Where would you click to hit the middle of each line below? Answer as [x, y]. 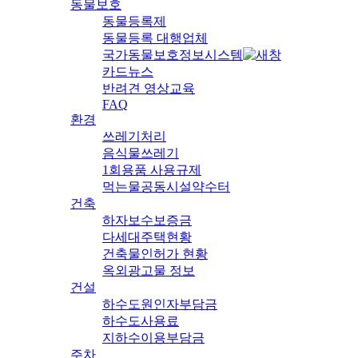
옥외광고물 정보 [149, 270]
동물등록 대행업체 [155, 38]
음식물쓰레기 [141, 153]
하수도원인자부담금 [160, 304]
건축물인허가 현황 [155, 253]
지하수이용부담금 [153, 337]
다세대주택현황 [147, 237]
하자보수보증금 [147, 220]
